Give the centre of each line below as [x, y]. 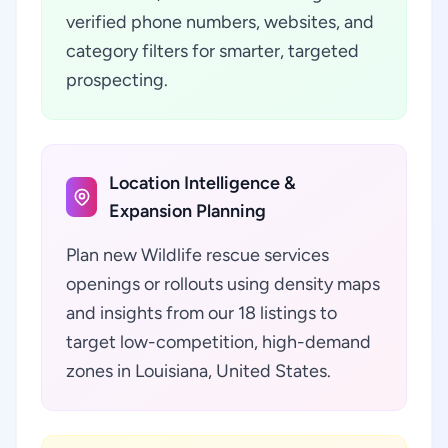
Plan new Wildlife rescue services [197, 255]
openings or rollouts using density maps [223, 284]
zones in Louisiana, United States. [198, 371]
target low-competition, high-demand [218, 342]
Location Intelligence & [203, 183]
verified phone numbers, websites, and [220, 22]
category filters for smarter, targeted [212, 51]
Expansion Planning [188, 211]
